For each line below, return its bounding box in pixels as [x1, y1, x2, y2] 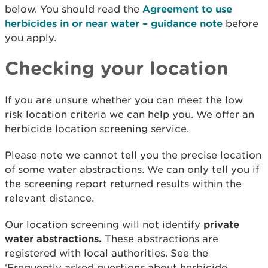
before [223, 17, 258, 29]
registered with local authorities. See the [5, 247, 208, 259]
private [203, 218, 239, 230]
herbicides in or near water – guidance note [5, 17, 223, 29]
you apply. [5, 32, 56, 44]
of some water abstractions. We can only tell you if [5, 163, 259, 175]
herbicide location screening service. [5, 123, 192, 135]
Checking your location [5, 57, 229, 78]
